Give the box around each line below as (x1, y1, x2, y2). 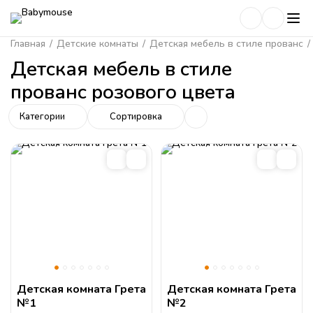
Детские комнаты (57, 37, 138, 50)
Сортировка (110, 110, 162, 123)
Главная (10, 37, 45, 50)
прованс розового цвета (10, 79, 235, 105)
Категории (20, 110, 65, 123)
